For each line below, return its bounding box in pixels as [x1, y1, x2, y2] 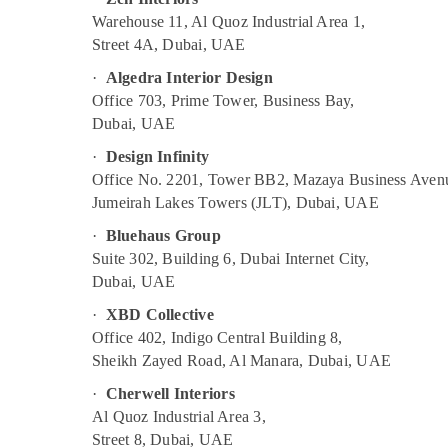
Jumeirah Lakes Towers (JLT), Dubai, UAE [92, 194, 379, 211]
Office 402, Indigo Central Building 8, [92, 329, 343, 346]
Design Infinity [105, 148, 210, 165]
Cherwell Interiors [105, 385, 235, 402]
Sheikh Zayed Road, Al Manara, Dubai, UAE [92, 352, 391, 369]
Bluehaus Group [105, 227, 221, 244]
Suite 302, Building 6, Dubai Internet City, [92, 250, 370, 267]
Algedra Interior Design [105, 69, 273, 86]
